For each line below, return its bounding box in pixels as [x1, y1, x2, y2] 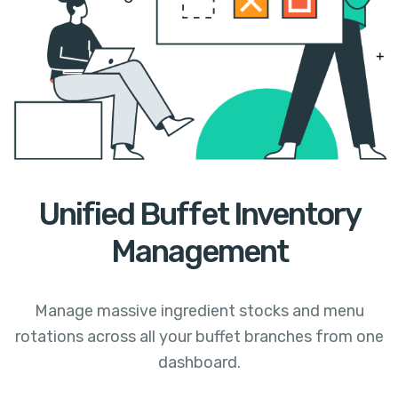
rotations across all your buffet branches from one [14, 327, 384, 347]
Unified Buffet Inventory [37, 195, 361, 234]
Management [110, 233, 288, 271]
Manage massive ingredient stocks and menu [34, 301, 364, 322]
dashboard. [157, 353, 241, 373]
